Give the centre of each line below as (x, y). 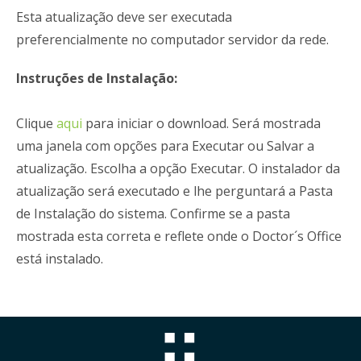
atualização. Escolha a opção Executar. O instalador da (178, 168)
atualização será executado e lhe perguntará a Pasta (174, 191)
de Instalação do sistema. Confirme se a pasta (153, 214)
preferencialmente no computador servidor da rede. (172, 39)
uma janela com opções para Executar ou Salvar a (165, 146)
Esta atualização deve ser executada (124, 17)
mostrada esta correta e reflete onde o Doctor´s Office (179, 236)
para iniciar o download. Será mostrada (203, 123)
